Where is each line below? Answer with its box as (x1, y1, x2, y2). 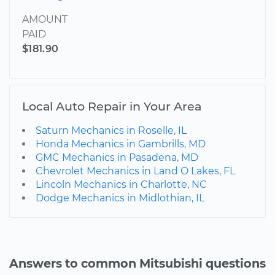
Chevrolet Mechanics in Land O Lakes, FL (36, 165, 235, 177)
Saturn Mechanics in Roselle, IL (36, 124, 187, 136)
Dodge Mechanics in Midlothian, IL (36, 192, 204, 204)
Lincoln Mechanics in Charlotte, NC (36, 178, 207, 190)
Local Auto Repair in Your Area (22, 98, 201, 114)
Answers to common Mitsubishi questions (9, 255, 266, 271)
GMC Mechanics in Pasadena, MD (36, 151, 198, 163)
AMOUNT (22, 13, 68, 25)
